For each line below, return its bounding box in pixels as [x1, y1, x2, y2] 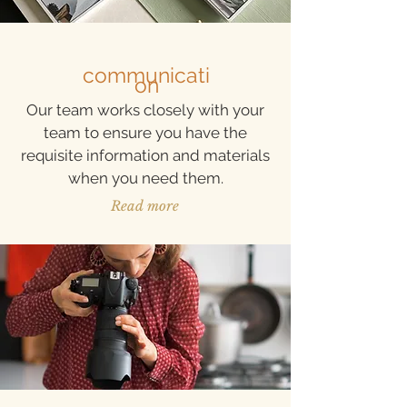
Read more [111, 197, 179, 214]
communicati [83, 63, 210, 87]
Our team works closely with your [26, 101, 264, 119]
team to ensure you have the [44, 124, 247, 142]
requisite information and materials [21, 146, 270, 164]
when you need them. [67, 169, 223, 187]
